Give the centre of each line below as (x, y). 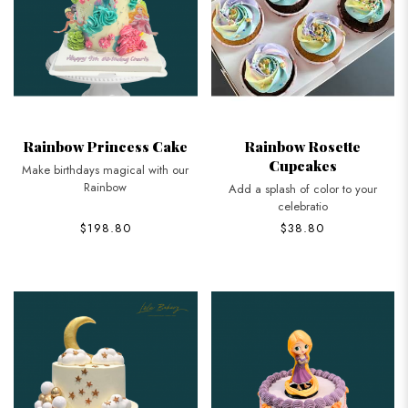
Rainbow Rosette (303, 147)
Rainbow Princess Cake (106, 147)
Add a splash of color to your (302, 189)
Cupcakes (302, 166)
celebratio (302, 207)
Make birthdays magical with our (106, 170)
